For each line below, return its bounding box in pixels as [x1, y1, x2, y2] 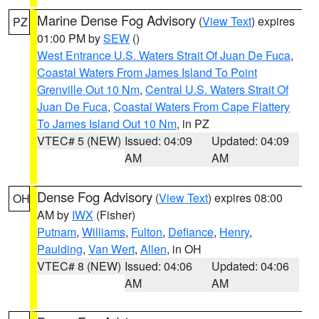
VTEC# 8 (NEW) [37, 258, 121, 274]
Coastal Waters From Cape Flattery [113, 98, 290, 115]
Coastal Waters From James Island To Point [37, 64, 257, 80]
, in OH [167, 241, 202, 257]
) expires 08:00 [208, 189, 283, 206]
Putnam [37, 224, 76, 240]
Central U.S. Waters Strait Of [145, 81, 288, 98]
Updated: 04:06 [211, 258, 290, 274]
